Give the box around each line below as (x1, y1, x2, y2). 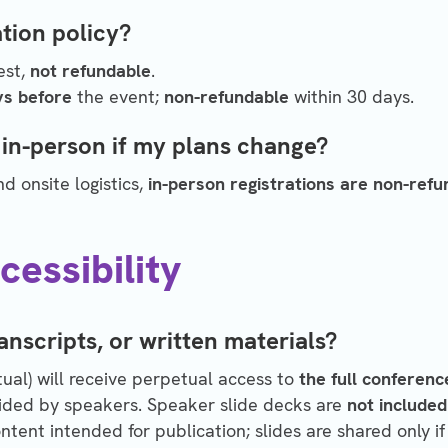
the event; (72, 85, 164, 109)
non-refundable (164, 85, 289, 109)
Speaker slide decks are (147, 393, 347, 417)
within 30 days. (289, 85, 414, 109)
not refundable (30, 59, 151, 83)
